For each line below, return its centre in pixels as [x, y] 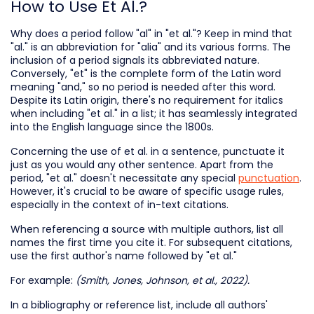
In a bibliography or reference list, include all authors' [139, 305]
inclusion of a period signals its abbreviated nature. [135, 60]
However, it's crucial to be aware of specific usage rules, [147, 191]
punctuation [269, 178]
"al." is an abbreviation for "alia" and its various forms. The [151, 47]
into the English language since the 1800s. [112, 127]
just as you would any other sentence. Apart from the [142, 164]
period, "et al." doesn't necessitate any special [124, 178]
